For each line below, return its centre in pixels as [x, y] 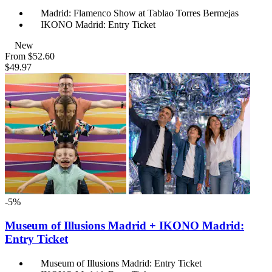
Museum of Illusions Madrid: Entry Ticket [121, 263]
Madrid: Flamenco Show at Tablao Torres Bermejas [140, 13]
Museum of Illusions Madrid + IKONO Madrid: [124, 225]
